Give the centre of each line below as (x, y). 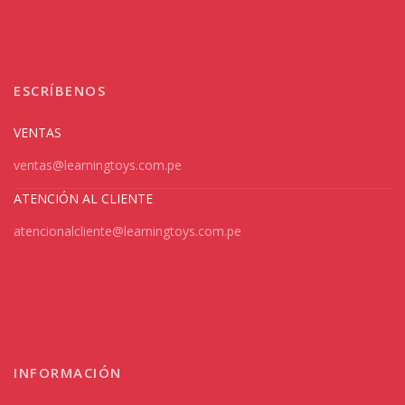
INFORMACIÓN (68, 372)
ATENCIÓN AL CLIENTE (83, 198)
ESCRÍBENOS (60, 90)
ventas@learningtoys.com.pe (98, 165)
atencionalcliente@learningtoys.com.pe (127, 231)
